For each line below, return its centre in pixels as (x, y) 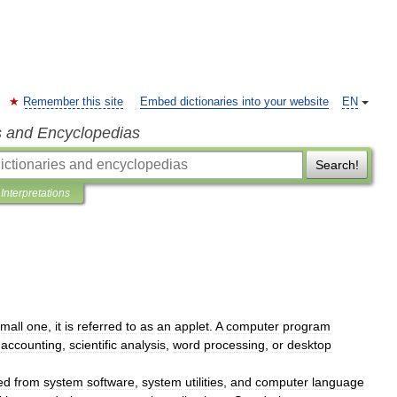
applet (192, 326)
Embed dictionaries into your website (234, 102)
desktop (309, 345)
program (307, 326)
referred (100, 326)
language (338, 382)
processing (234, 345)
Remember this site (73, 102)
